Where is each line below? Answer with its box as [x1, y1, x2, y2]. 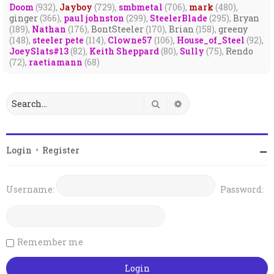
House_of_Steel [177, 34, 245, 46]
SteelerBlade [150, 12, 207, 24]
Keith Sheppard [89, 45, 159, 57]
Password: [220, 183, 264, 195]
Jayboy [59, 1, 92, 13]
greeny [218, 23, 248, 35]
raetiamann [29, 56, 83, 68]
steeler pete [32, 34, 84, 46]
